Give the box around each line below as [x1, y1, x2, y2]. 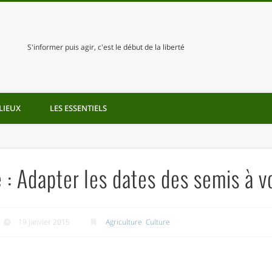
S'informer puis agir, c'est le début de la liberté [27, 42, 185, 52]
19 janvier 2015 [18, 217, 70, 228]
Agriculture [106, 217, 143, 228]
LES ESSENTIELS [50, 103, 107, 114]
